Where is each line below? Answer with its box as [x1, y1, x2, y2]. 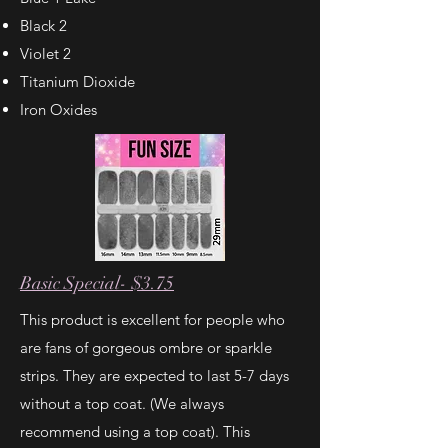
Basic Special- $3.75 [20, 272, 174, 294]
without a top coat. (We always [20, 394, 224, 413]
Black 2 [20, 16, 67, 35]
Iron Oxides [20, 100, 97, 119]
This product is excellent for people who [20, 310, 285, 329]
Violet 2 [20, 44, 71, 63]
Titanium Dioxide [20, 72, 135, 91]
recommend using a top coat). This [20, 422, 250, 441]
